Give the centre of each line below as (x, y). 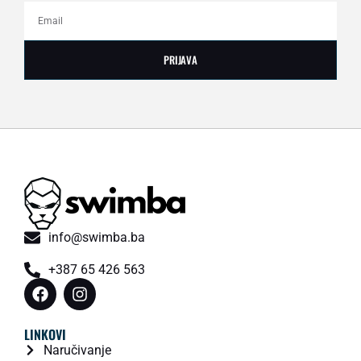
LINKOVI (45, 334)
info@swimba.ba (97, 238)
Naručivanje (77, 350)
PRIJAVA (180, 59)
